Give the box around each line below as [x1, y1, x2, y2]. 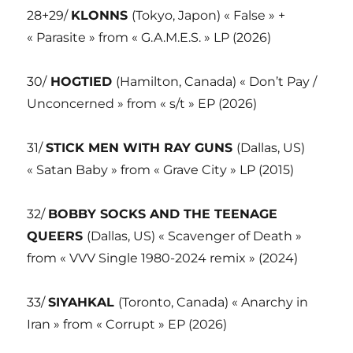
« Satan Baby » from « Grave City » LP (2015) [27, 162, 295, 177]
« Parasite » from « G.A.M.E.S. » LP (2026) [27, 29, 272, 45]
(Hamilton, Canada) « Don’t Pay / [116, 73, 318, 89]
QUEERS [27, 228, 87, 243]
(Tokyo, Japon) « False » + [132, 7, 286, 23]
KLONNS [71, 7, 132, 23]
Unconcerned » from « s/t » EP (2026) [27, 95, 258, 111]
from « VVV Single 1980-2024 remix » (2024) [27, 250, 299, 266]
